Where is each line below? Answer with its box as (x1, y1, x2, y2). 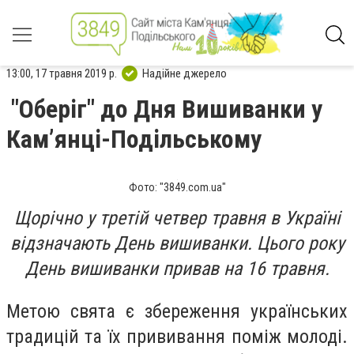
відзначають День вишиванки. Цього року (9, 232, 345, 254)
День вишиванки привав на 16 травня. (24, 258, 330, 280)
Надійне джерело (142, 66, 227, 81)
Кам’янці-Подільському (6, 124, 262, 154)
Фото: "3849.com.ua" (128, 181, 226, 194)
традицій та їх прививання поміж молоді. (6, 325, 348, 348)
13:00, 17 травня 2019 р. (6, 66, 117, 81)
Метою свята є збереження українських (6, 299, 348, 322)
